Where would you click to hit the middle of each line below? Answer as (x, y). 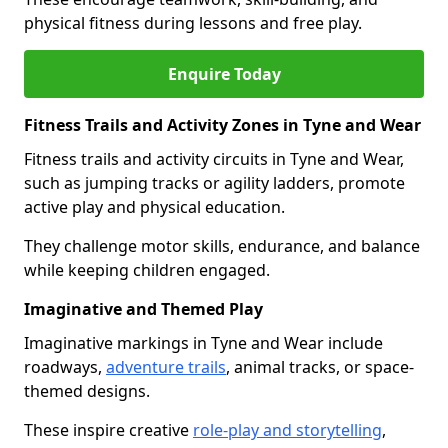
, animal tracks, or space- (320, 367)
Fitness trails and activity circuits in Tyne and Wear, (214, 159)
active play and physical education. (156, 207)
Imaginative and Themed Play (143, 309)
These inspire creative (108, 430)
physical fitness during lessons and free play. (193, 23)
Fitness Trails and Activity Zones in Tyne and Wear (222, 125)
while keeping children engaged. (147, 270)
